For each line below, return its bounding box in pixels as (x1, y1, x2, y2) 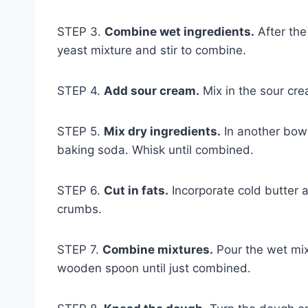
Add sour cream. (104, 83, 199, 98)
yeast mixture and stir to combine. (57, 43, 246, 57)
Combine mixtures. (102, 242, 213, 256)
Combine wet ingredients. (104, 24, 254, 38)
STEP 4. (57, 83, 104, 98)
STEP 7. (57, 242, 102, 256)
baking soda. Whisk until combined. (57, 142, 254, 157)
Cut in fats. (104, 183, 168, 197)
